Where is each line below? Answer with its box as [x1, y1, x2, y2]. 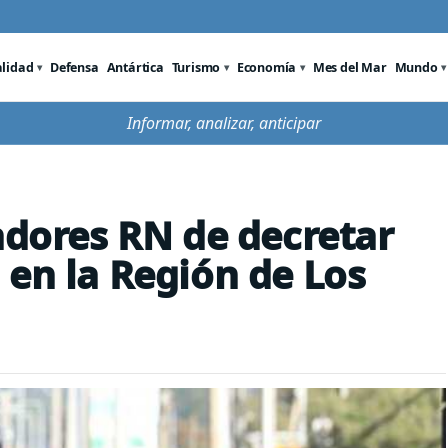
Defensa [50, 58, 99, 76]
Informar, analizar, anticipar [127, 112, 321, 134]
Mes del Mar [312, 58, 387, 76]
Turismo [171, 58, 221, 76]
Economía [236, 58, 297, 76]
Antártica [106, 58, 164, 76]
